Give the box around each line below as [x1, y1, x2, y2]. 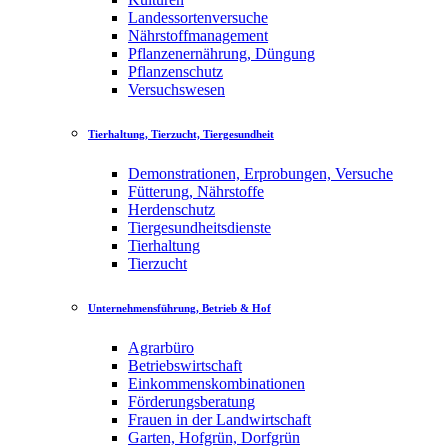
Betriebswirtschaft [128, 357, 242, 375]
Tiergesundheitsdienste [128, 219, 271, 237]
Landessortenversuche [128, 9, 268, 27]
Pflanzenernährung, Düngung [128, 45, 315, 63]
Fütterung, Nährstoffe [128, 183, 264, 201]
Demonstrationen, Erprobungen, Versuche [128, 165, 393, 183]
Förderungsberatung [128, 393, 255, 411]
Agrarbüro [128, 339, 194, 357]
